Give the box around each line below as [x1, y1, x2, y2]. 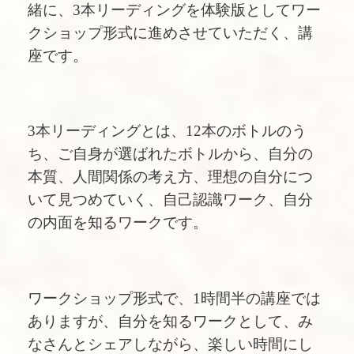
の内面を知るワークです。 [28, 214, 208, 232]
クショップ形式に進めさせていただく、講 [28, 24, 313, 41]
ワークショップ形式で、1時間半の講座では [28, 289, 321, 307]
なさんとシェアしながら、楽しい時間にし [28, 335, 313, 352]
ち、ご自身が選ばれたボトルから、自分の [28, 145, 313, 163]
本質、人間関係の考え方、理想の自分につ [28, 168, 313, 186]
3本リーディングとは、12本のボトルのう [28, 122, 307, 140]
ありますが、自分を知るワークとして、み [28, 312, 313, 330]
